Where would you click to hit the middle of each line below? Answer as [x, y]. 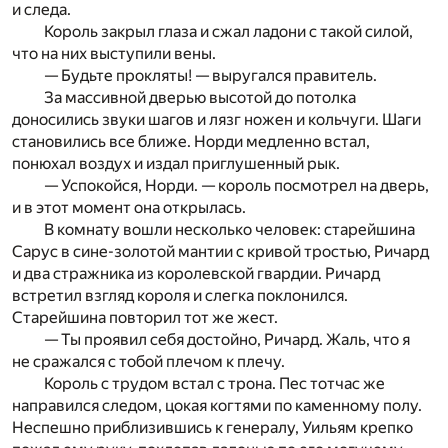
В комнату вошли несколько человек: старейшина [229, 229]
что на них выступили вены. [114, 53]
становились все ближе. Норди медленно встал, [191, 141]
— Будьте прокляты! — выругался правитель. [210, 75]
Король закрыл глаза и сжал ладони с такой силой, [228, 31]
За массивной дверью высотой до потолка [200, 97]
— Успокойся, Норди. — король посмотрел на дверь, [236, 185]
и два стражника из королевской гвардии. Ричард [196, 273]
